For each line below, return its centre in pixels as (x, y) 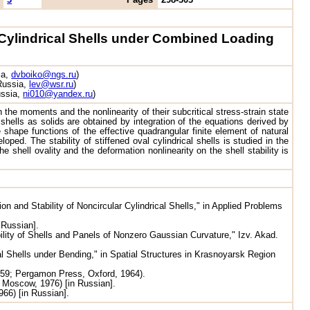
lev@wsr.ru (52, 84)
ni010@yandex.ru (58, 94)
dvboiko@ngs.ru (44, 74)
